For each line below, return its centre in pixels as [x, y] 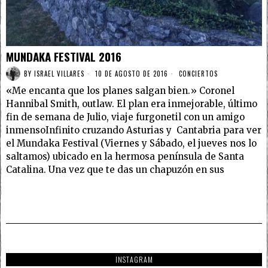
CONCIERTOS [198, 73]
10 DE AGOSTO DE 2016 [130, 73]
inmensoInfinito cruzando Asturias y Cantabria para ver [134, 130]
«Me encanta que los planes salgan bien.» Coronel [120, 91]
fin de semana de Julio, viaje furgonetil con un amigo [125, 117]
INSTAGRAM [134, 259]
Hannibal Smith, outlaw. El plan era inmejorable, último [132, 104]
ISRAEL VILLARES [59, 73]
